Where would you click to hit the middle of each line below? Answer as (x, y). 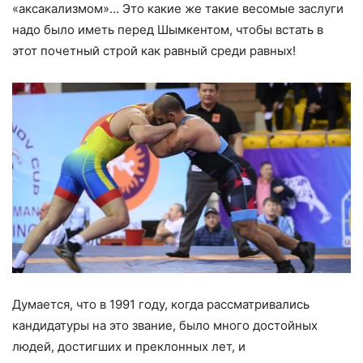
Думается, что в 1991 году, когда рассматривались (161, 304)
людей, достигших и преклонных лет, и (129, 346)
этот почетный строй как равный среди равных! (154, 50)
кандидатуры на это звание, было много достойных (165, 325)
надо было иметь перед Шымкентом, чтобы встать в (168, 29)
